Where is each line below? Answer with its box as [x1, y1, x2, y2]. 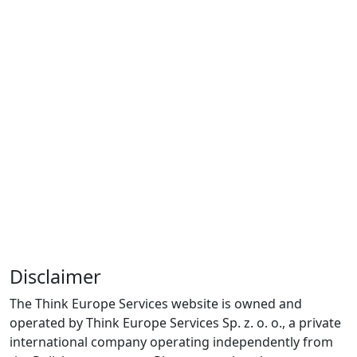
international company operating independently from [10, 333, 333, 351]
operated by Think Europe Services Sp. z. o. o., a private [10, 314, 341, 332]
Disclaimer [10, 264, 101, 290]
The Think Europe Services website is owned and [10, 295, 302, 313]
